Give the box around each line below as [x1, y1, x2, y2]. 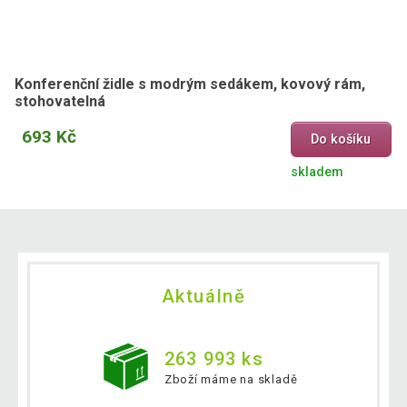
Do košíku [311, 132, 372, 148]
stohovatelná [15, 93, 105, 111]
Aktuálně [161, 285, 246, 308]
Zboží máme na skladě [164, 372, 298, 387]
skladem [290, 164, 343, 181]
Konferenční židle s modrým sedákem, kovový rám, [15, 75, 365, 94]
